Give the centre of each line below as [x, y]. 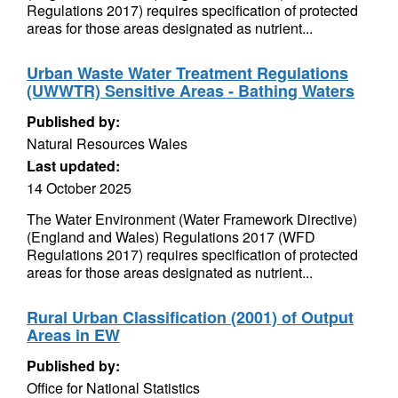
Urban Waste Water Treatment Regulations [187, 73]
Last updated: [73, 166]
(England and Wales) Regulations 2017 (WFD [171, 237]
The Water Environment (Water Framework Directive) [192, 219]
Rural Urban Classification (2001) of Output [190, 317]
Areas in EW [73, 335]
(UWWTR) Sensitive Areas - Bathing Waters [191, 91]
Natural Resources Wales [107, 143]
